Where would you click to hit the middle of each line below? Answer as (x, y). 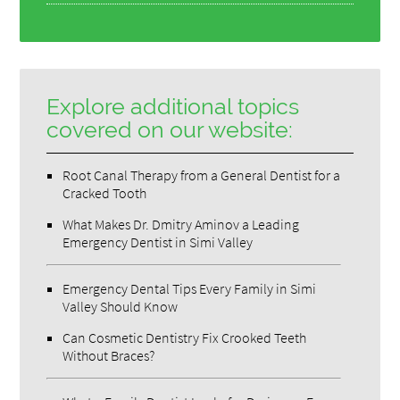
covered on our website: (170, 130)
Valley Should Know (121, 307)
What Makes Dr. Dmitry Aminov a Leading (181, 225)
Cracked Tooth (105, 193)
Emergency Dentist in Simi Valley (158, 242)
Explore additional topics (173, 107)
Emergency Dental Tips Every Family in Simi (190, 289)
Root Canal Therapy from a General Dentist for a (202, 175)
